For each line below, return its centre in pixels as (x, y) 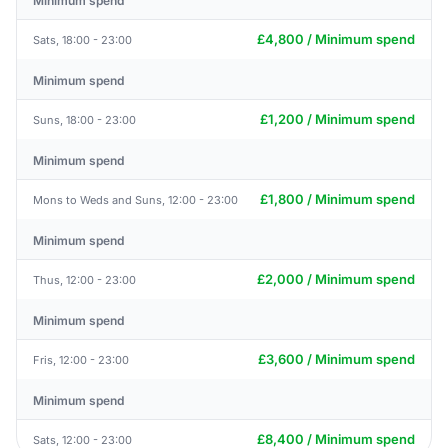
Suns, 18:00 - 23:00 (84, 119)
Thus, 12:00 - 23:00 (84, 279)
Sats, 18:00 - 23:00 (82, 39)
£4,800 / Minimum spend (336, 39)
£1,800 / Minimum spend (337, 199)
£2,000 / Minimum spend (336, 279)
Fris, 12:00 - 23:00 (81, 359)
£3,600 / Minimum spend (336, 359)
